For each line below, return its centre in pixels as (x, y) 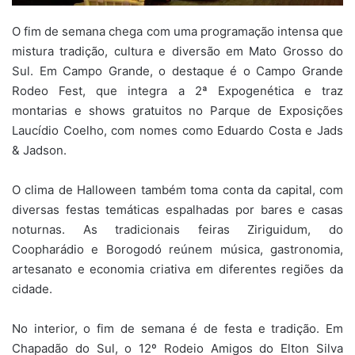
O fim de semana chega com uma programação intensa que (177, 32)
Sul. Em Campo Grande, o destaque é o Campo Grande (177, 71)
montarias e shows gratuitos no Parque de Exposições (177, 111)
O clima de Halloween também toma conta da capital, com (177, 190)
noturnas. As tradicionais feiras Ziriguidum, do (177, 230)
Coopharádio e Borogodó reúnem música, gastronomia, (177, 250)
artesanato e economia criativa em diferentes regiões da (177, 269)
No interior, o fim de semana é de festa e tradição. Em (177, 329)
